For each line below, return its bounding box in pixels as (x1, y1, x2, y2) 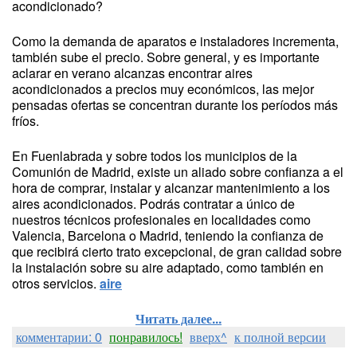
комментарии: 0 (16, 328, 102, 346)
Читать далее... (135, 309, 222, 328)
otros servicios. (12, 274, 100, 292)
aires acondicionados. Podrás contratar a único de (12, 194, 295, 213)
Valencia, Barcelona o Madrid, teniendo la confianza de (12, 226, 324, 245)
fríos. (12, 112, 39, 130)
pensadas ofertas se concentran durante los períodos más (12, 96, 338, 114)
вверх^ (190, 328, 227, 346)
